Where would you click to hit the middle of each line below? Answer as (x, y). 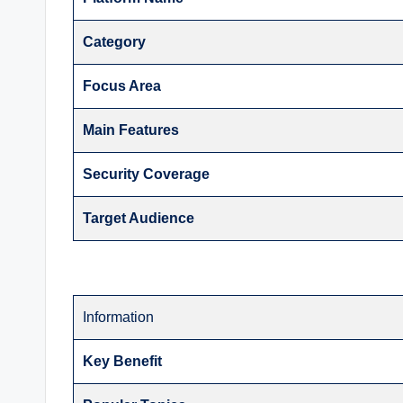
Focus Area (122, 86)
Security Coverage (147, 175)
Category (115, 42)
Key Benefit (123, 362)
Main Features (131, 130)
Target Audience (139, 219)
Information (119, 318)
